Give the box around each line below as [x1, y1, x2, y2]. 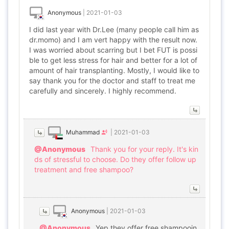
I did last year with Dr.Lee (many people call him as [29, 25, 199, 34]
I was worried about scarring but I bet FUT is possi [29, 45, 197, 54]
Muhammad [66, 128, 100, 136]
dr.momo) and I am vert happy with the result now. [29, 35, 197, 44]
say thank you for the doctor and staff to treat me [29, 76, 195, 85]
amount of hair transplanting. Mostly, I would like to [29, 66, 199, 75]
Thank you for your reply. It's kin [90, 145, 198, 153]
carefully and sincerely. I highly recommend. [29, 86, 176, 95]
